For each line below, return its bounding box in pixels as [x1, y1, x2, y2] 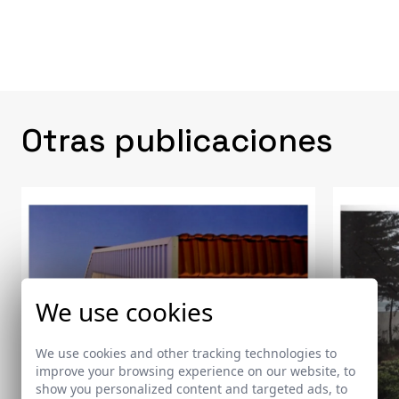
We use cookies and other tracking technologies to [36, 344, 337, 362]
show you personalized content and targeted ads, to [36, 379, 347, 397]
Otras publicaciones [21, 120, 333, 162]
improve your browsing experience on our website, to [36, 362, 355, 379]
